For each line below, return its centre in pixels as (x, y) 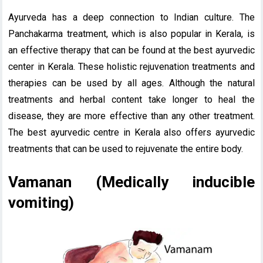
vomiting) (41, 202)
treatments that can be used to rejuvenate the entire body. (126, 149)
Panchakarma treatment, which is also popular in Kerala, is (131, 33)
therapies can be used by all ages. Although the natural (131, 83)
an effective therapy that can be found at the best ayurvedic (131, 50)
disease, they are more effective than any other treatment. (131, 116)
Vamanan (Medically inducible (131, 182)
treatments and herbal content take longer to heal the (131, 99)
